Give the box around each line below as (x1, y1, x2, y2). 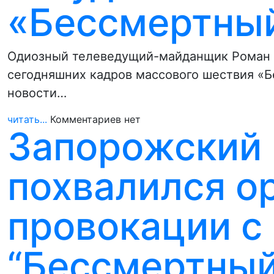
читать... (7, 113, 47, 125)
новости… (7, 86, 67, 100)
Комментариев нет (50, 113, 141, 125)
